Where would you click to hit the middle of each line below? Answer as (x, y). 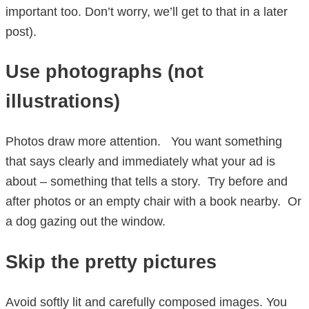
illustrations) (63, 101)
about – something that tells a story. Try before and (147, 182)
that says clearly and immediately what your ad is (140, 162)
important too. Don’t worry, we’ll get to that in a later (147, 11)
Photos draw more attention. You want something (144, 142)
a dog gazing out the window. (86, 222)
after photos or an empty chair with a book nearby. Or (153, 202)
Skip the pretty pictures (111, 262)
